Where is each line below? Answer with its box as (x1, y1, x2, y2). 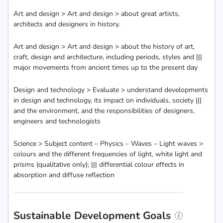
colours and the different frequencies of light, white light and (13, 149, 202, 159)
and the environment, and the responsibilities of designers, (13, 106, 195, 115)
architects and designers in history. (13, 19, 120, 29)
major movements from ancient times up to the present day (13, 63, 198, 72)
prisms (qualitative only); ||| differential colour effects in (13, 160, 184, 169)
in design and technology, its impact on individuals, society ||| (13, 96, 202, 105)
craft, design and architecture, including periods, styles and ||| (13, 52, 202, 62)
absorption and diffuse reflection (13, 170, 114, 180)
